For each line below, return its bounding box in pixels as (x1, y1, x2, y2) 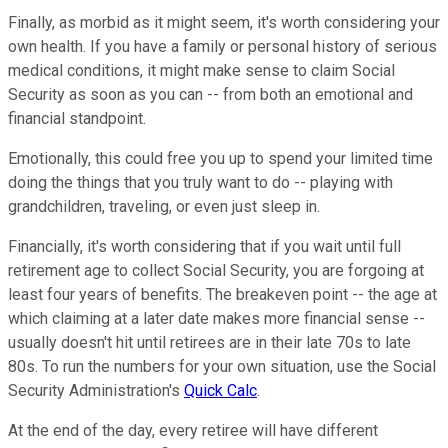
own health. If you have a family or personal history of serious (8, 37, 437, 57)
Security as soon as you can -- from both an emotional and (8, 85, 413, 105)
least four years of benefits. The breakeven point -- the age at (8, 285, 437, 305)
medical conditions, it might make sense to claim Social (8, 61, 395, 81)
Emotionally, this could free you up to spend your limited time (8, 149, 433, 169)
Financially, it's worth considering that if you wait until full (8, 237, 401, 257)
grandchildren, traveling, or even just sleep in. (8, 197, 320, 217)
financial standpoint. (8, 109, 146, 129)
